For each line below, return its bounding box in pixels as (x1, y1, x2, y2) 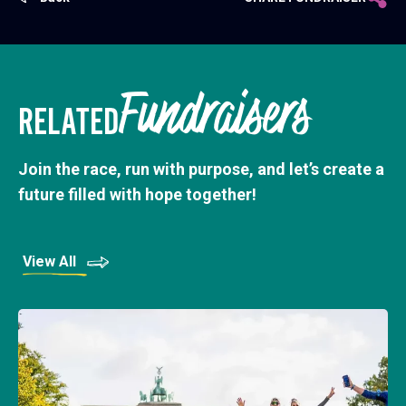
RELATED (18, 100, 119, 145)
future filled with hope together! (18, 185, 256, 205)
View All (23, 253, 76, 271)
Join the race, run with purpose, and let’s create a (18, 159, 384, 179)
